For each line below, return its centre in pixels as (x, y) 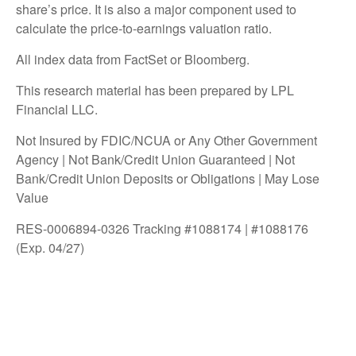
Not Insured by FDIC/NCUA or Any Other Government (166, 140)
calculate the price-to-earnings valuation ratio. (144, 28)
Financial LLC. (57, 109)
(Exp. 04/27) (50, 247)
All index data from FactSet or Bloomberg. (134, 59)
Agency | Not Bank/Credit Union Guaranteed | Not (155, 159)
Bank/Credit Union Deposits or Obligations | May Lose (168, 178)
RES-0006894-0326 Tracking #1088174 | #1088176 (162, 228)
